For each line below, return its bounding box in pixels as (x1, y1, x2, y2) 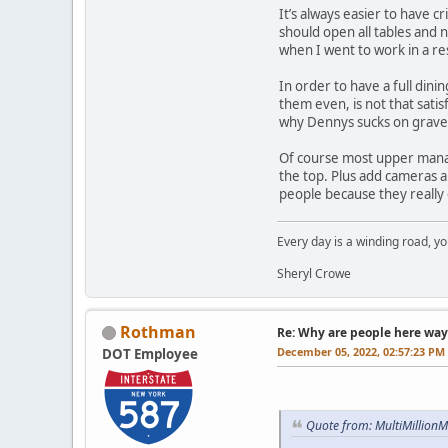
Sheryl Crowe (277, 264, 351, 282)
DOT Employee (102, 344, 198, 363)
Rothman (120, 320, 196, 343)
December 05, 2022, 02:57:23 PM (277, 343, 445, 359)
